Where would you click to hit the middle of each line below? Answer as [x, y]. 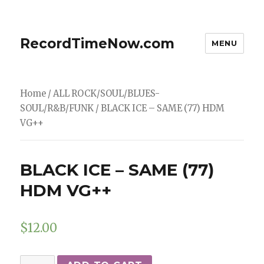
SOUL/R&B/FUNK [57, 108]
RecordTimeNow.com [98, 43]
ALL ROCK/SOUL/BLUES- [107, 94]
